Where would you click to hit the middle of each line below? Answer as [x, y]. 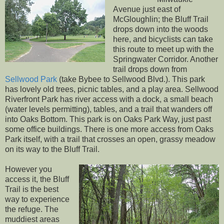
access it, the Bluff [37, 179]
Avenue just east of [146, 9]
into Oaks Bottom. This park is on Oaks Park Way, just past [108, 119]
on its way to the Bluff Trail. [52, 149]
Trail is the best [32, 189]
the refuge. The [32, 209]
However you [28, 169]
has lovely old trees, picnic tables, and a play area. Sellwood [112, 89]
